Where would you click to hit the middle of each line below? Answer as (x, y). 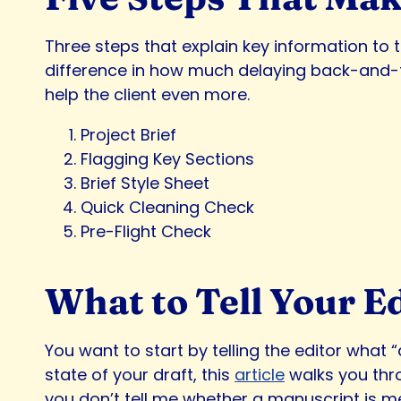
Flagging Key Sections (167, 158)
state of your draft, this (140, 374)
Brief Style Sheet (145, 183)
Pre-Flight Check (146, 231)
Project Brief (128, 134)
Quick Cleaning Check (167, 207)
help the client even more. (147, 94)
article (260, 374)
